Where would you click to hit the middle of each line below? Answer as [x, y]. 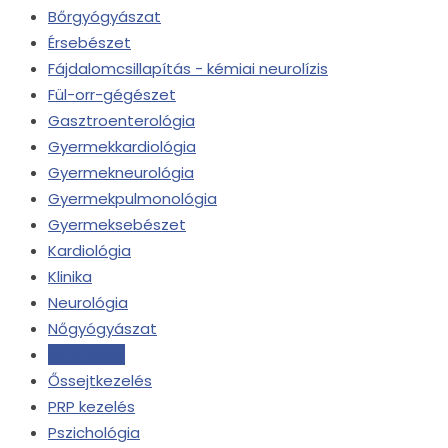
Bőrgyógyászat [104, 16]
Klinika [70, 276]
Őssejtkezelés [100, 380]
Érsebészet [89, 42]
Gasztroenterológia [121, 120]
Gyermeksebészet [117, 224]
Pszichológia [94, 432]
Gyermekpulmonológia [132, 198]
